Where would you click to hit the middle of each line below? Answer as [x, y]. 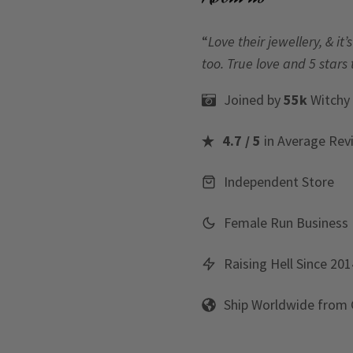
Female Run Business [286, 223]
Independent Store [279, 182]
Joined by [254, 100]
